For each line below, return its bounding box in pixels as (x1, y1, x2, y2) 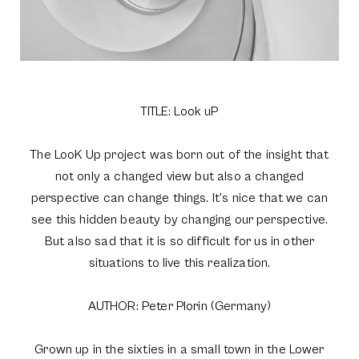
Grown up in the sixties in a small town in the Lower (34, 342, 325, 357)
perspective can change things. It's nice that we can (30, 191, 329, 206)
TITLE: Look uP (140, 104, 219, 119)
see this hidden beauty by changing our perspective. (30, 212, 329, 228)
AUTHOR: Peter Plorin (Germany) (87, 299, 272, 314)
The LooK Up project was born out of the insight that (30, 147, 329, 163)
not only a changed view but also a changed (54, 169, 305, 184)
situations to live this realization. (88, 256, 271, 271)
